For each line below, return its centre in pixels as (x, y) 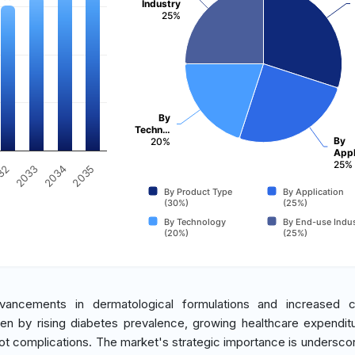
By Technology (195, 222)
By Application (313, 192)
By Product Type (198, 192)
